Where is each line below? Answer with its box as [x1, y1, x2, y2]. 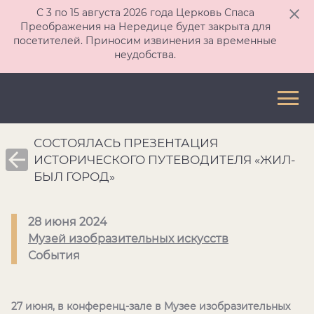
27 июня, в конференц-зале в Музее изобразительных [11, 300, 290, 313]
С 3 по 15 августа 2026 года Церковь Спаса [36, 6, 254, 19]
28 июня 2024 [28, 215, 107, 228]
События [28, 249, 80, 262]
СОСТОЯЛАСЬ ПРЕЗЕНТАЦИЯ [34, 136, 218, 150]
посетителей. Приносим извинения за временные [13, 34, 277, 47]
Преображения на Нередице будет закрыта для [20, 20, 271, 33]
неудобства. [114, 48, 176, 61]
